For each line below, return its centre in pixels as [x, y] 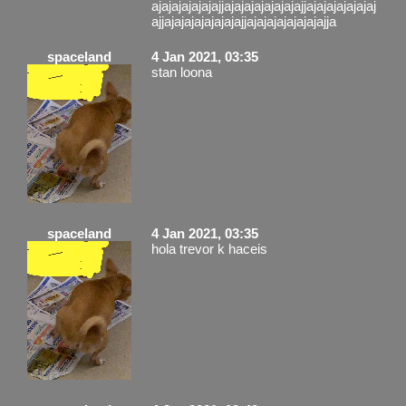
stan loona [182, 72]
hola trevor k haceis [209, 248]
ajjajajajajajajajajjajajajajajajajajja [244, 21]
